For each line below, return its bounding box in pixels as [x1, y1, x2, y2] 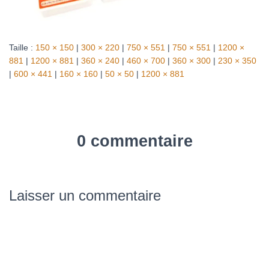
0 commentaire [76, 132, 193, 151]
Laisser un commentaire [9, 187, 161, 204]
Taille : [9, 43, 35, 53]
